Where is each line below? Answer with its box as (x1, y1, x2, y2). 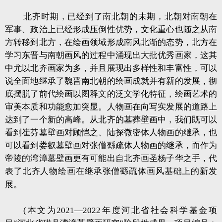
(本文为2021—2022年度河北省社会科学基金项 (23, 206, 217, 215)
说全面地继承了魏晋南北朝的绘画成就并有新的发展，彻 (5, 76, 217, 86)
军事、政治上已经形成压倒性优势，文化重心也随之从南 (5, 25, 217, 34)
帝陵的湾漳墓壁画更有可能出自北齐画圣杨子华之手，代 (5, 154, 217, 163)
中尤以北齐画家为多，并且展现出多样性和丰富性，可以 (5, 63, 217, 73)
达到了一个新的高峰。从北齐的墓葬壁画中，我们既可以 (5, 115, 217, 124)
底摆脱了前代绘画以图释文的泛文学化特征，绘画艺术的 (5, 89, 217, 99)
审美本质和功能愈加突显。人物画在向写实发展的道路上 (5, 102, 217, 111)
